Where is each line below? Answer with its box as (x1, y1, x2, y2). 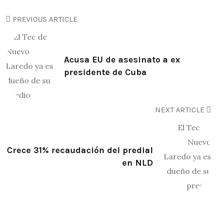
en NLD (122, 157, 153, 168)
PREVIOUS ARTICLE (11, 15, 77, 24)
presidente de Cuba (64, 67, 147, 77)
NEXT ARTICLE (155, 105, 206, 114)
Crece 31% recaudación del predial (7, 145, 153, 155)
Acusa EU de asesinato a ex (64, 54, 180, 65)
